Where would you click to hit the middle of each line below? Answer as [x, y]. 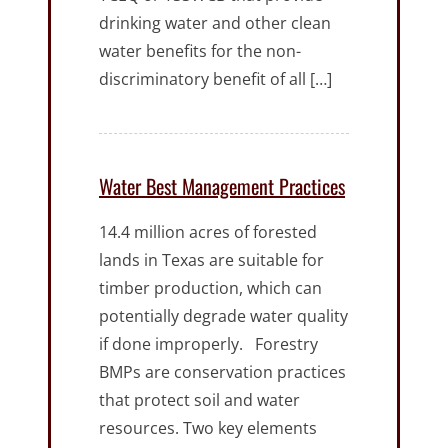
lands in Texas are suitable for [211, 260]
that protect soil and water [199, 400]
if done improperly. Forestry [208, 344]
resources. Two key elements [208, 428]
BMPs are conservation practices [222, 372]
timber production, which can [210, 288]
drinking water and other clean [215, 23]
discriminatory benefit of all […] [215, 79]
